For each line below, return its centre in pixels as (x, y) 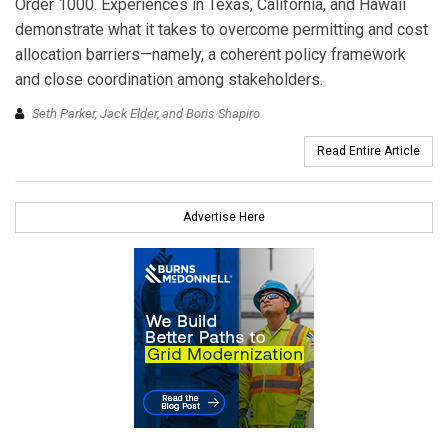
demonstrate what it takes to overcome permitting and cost (221, 30)
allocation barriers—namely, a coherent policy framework (210, 55)
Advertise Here (224, 216)
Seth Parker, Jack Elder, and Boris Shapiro (146, 113)
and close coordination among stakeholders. (169, 80)
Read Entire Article (368, 150)
